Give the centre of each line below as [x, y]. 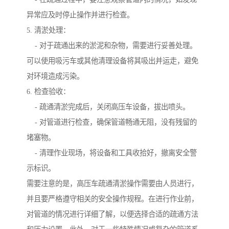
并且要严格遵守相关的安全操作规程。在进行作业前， [112, 199]
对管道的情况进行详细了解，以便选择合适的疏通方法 [112, 214]
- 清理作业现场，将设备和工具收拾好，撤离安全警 [112, 153]
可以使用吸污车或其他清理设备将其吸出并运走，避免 [112, 61]
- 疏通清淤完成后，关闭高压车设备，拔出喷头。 [108, 107]
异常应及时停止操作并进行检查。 [80, 15]
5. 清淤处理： [48, 30]
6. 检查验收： [48, 91]
